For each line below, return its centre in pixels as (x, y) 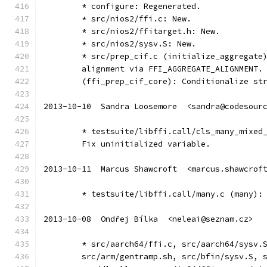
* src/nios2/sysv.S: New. (139, 44)
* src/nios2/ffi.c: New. (136, 19)
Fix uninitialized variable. (146, 144)
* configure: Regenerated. (141, 6)
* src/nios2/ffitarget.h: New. (151, 31)
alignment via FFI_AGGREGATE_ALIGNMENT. (172, 69)
